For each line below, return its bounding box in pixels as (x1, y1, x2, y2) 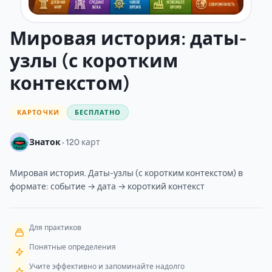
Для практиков (29, 223, 81, 231)
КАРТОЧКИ (17, 109, 59, 115)
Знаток (29, 138, 61, 146)
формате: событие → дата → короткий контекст (10, 182, 205, 191)
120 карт (66, 138, 100, 146)
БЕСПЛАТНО (74, 109, 121, 115)
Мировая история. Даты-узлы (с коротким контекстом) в (10, 169, 243, 177)
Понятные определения (29, 243, 116, 251)
